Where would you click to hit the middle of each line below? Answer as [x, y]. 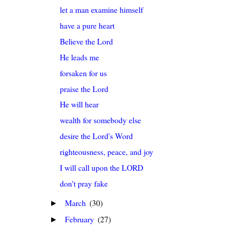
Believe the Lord [87, 41]
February [81, 219]
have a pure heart [87, 26]
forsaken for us [84, 73]
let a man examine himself [102, 10]
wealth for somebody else [101, 120]
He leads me [80, 57]
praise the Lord [84, 88]
